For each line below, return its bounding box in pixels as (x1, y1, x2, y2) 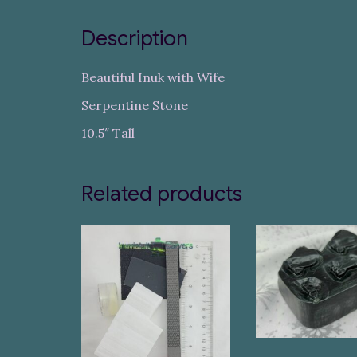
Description (81, 25, 188, 52)
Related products (81, 180, 242, 206)
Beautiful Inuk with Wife (81, 69, 225, 85)
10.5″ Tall (81, 124, 135, 141)
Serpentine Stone (81, 96, 188, 113)
